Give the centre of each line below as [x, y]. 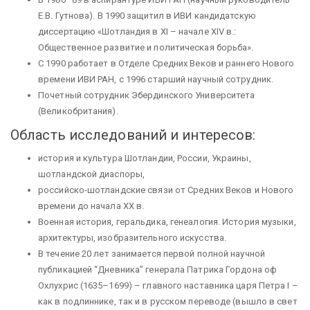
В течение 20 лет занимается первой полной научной [152, 254]
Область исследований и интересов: [135, 135]
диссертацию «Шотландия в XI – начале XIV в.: [137, 31]
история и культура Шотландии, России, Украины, [145, 158]
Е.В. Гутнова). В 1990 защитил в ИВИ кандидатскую [147, 16]
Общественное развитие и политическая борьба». [146, 47]
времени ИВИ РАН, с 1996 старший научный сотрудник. [156, 79]
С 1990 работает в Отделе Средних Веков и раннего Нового [166, 63]
